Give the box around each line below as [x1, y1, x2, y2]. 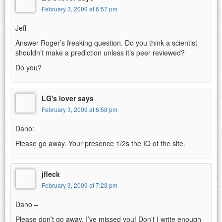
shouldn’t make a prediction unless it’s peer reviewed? [15, 47, 185, 57]
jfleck [42, 168, 60, 179]
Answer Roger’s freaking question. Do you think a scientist [15, 37, 197, 48]
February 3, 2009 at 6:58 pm [42, 105, 117, 113]
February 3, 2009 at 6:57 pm [42, 4, 117, 13]
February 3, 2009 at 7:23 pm [42, 180, 117, 189]
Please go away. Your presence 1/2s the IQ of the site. [15, 138, 185, 148]
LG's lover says [42, 93, 94, 103]
